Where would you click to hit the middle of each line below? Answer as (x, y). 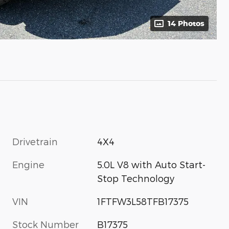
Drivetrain (35, 141)
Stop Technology (136, 178)
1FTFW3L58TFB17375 (143, 201)
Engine (28, 164)
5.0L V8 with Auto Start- (152, 164)
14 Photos (186, 23)
